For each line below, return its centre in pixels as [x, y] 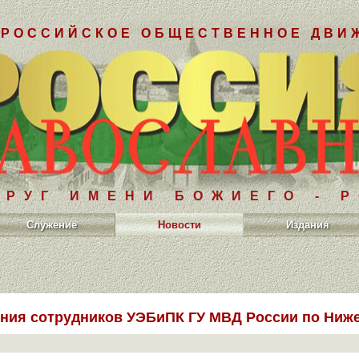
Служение [51, 225]
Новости [179, 225]
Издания [308, 225]
